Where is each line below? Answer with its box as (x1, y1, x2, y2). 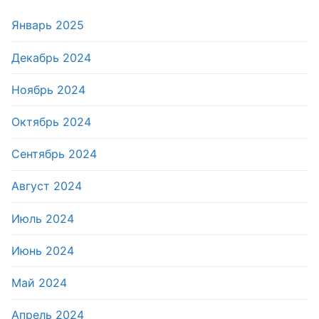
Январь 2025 (11, 18, 84, 33)
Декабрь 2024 (11, 50, 91, 65)
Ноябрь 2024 (11, 82, 85, 97)
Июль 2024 (11, 211, 74, 226)
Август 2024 (11, 179, 82, 194)
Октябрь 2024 (11, 115, 91, 130)
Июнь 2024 (11, 243, 74, 258)
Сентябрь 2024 (11, 147, 97, 162)
